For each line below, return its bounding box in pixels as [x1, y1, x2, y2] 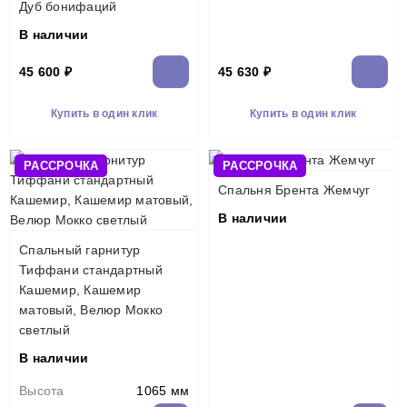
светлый [19, 323, 70, 337]
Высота [19, 383, 65, 398]
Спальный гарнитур [19, 243, 141, 257]
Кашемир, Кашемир [19, 283, 141, 297]
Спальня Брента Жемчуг [218, 183, 371, 197]
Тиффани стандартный [19, 263, 163, 277]
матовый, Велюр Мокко [19, 303, 163, 317]
